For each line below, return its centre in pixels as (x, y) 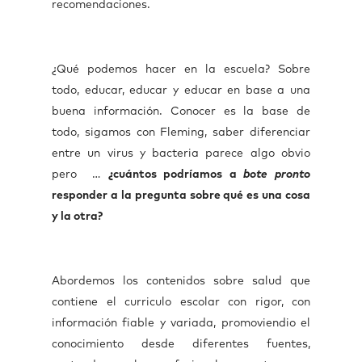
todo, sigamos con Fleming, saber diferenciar (181, 133)
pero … (80, 175)
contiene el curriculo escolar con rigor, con (181, 302)
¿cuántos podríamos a (176, 175)
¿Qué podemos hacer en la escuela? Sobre (181, 69)
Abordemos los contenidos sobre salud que (181, 281)
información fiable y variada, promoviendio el (181, 323)
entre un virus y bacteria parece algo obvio (181, 154)
